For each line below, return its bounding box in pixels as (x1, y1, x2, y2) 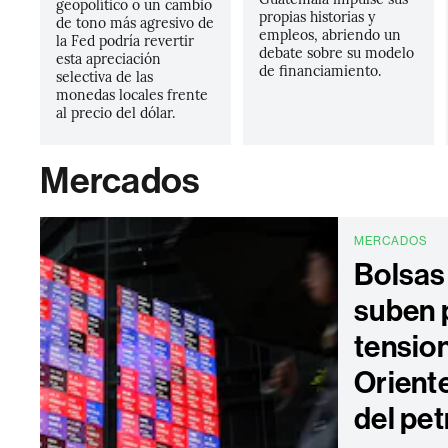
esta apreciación (56, 48, 162, 68)
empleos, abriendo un (258, 24, 401, 44)
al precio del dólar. (56, 102, 176, 122)
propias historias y (258, 6, 375, 26)
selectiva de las (56, 66, 154, 86)
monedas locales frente (56, 84, 209, 104)
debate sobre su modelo (258, 42, 414, 62)
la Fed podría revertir (56, 30, 195, 50)
